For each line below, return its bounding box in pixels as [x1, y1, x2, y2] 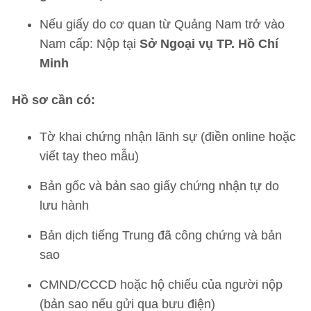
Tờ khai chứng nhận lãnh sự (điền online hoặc [40, 130, 296, 144]
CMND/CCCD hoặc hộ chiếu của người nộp [40, 278, 283, 292]
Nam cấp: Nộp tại [40, 37, 140, 51]
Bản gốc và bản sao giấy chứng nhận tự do [40, 179, 279, 193]
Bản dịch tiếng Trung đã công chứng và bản [40, 228, 282, 242]
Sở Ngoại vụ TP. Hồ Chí [140, 37, 278, 51]
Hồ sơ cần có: [12, 93, 95, 107]
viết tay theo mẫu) [40, 149, 139, 163]
